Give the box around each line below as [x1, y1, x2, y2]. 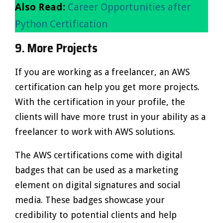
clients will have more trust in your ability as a [15, 111, 206, 122]
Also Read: [15, 1, 65, 13]
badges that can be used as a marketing [15, 165, 178, 175]
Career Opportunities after [68, 1, 191, 13]
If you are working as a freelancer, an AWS [15, 67, 190, 77]
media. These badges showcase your [15, 195, 165, 205]
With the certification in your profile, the [15, 97, 185, 107]
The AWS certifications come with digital [15, 150, 182, 160]
